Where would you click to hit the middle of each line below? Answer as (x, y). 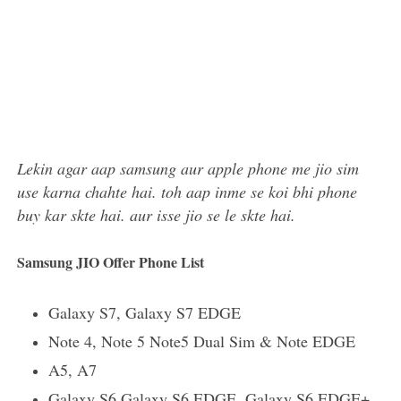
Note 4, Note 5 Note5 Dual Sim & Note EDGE (202, 341)
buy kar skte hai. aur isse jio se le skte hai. (157, 214)
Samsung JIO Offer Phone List (111, 261)
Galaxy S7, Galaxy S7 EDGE (145, 312)
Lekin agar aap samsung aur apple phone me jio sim (188, 168)
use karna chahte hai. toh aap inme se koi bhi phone (188, 191)
